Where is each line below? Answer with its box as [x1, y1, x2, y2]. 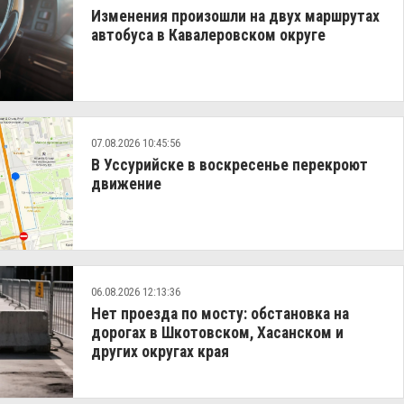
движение [91, 175, 162, 194]
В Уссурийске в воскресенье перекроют [91, 156, 369, 175]
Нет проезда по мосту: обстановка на [91, 305, 350, 324]
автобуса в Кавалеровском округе [91, 26, 326, 45]
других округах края [91, 343, 230, 362]
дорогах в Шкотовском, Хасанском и [91, 324, 344, 343]
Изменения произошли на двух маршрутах [91, 7, 381, 26]
